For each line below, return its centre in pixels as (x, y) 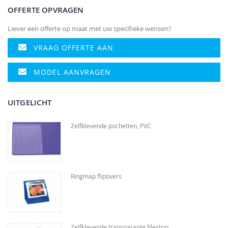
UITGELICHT (30, 102)
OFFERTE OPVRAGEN (46, 10)
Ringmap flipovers (96, 176)
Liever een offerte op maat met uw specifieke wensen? (90, 28)
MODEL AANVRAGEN (72, 72)
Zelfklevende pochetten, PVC (111, 125)
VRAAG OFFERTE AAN (74, 47)
